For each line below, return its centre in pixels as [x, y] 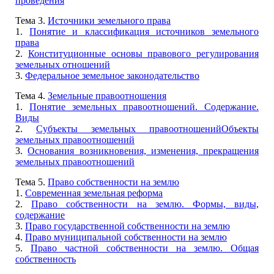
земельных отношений [63, 65]
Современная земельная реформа [94, 193]
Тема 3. [31, 20]
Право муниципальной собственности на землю [126, 237]
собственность [46, 259]
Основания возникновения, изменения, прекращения [143, 151]
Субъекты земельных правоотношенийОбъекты [147, 129]
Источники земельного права [109, 20]
